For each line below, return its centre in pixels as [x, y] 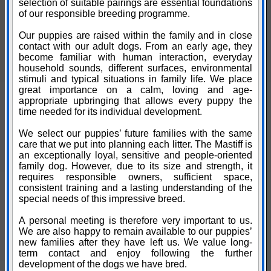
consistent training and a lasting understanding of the [135, 188]
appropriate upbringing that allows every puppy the [135, 101]
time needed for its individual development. [110, 112]
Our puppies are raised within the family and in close [135, 36]
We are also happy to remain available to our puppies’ [135, 232]
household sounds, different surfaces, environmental [135, 68]
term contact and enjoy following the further [135, 253]
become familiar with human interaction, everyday [135, 57]
